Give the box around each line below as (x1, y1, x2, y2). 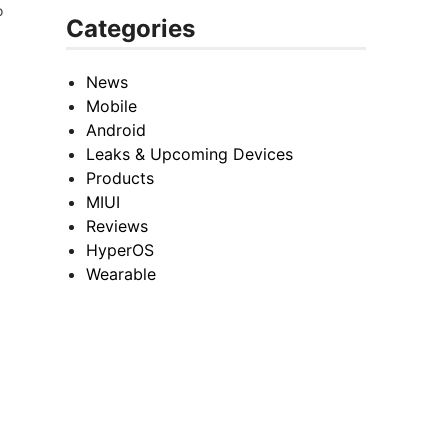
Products (86, 168, 154, 189)
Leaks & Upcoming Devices (86, 144, 293, 165)
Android (86, 120, 146, 141)
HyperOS (86, 240, 154, 261)
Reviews (86, 216, 148, 237)
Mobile (86, 96, 137, 117)
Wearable (86, 264, 156, 285)
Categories (66, 14, 195, 44)
